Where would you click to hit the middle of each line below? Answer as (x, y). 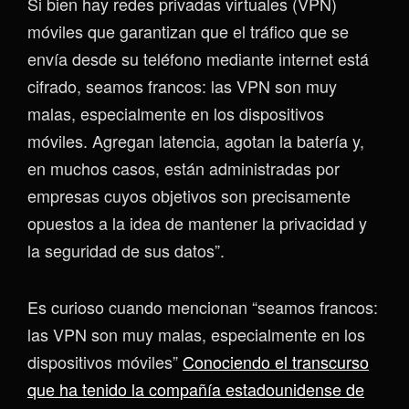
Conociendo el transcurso (276, 361)
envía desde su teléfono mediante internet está (198, 58)
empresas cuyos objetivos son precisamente (189, 195)
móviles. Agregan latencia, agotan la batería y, (196, 140)
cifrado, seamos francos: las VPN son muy (182, 85)
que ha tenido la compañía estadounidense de (196, 388)
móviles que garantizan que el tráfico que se (188, 31)
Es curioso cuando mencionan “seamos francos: (203, 306)
